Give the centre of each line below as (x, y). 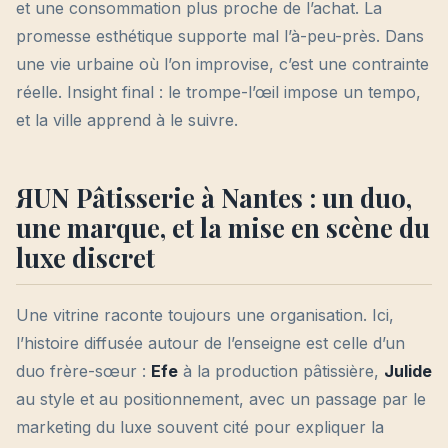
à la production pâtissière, (281, 371)
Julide (408, 371)
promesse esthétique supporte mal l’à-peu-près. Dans (220, 36)
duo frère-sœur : (83, 371)
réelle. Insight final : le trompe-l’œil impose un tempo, (218, 92)
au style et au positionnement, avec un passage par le (221, 399)
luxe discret (85, 257)
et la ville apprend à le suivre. (127, 120)
